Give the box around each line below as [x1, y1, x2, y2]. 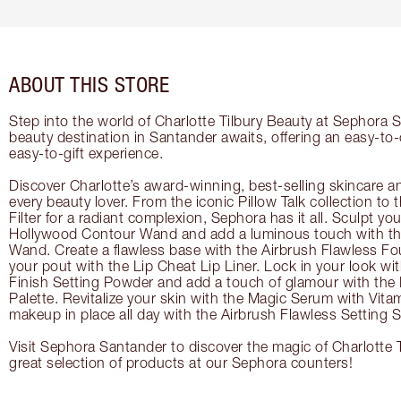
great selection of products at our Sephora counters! [9, 354, 353, 371]
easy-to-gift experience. [9, 145, 163, 162]
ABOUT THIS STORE [9, 72, 169, 98]
